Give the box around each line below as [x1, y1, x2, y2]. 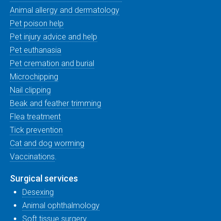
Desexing [22, 187, 54, 197]
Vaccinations [10, 152, 55, 161]
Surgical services [10, 173, 78, 184]
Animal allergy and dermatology [10, 5, 119, 15]
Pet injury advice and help [10, 32, 97, 41]
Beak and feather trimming [10, 99, 101, 108]
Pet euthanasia [10, 45, 61, 55]
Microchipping [10, 72, 58, 81]
